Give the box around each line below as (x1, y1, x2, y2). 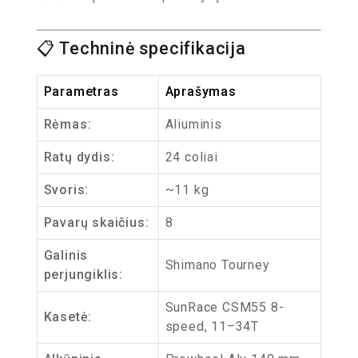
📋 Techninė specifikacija (36, 38, 246, 58)
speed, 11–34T (165, 319, 259, 334)
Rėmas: (43, 117, 92, 132)
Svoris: (43, 182, 89, 197)
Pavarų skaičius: (43, 215, 149, 230)
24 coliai (165, 149, 218, 165)
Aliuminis (165, 117, 222, 132)
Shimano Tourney (165, 257, 270, 272)
